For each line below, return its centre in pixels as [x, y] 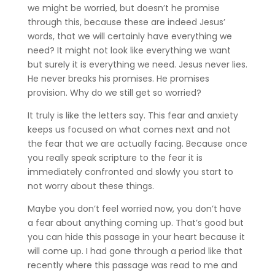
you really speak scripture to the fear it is [115, 157]
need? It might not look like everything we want [129, 50]
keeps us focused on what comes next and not [129, 129]
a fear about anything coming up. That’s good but [135, 223]
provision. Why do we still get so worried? [114, 92]
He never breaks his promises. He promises [118, 78]
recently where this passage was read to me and [132, 265]
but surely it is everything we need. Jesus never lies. [137, 64]
